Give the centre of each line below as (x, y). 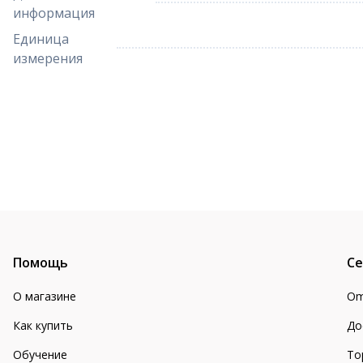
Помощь (41, 263)
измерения (48, 58)
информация (54, 13)
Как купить (43, 325)
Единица (41, 39)
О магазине (45, 296)
